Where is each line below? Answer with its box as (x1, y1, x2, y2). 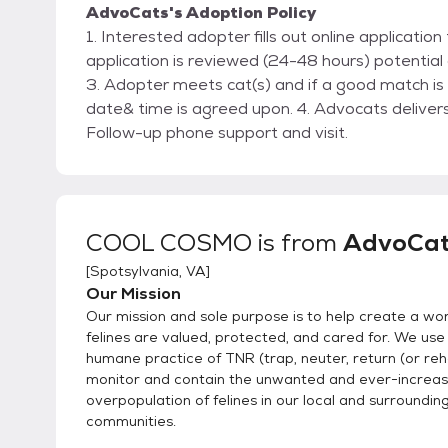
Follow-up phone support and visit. (86, 122, 348, 144)
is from (252, 227, 343, 259)
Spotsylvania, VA (90, 262, 206, 281)
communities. (86, 412, 176, 431)
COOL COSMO (86, 227, 252, 259)
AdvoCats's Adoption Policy (86, 2, 316, 24)
